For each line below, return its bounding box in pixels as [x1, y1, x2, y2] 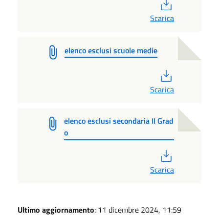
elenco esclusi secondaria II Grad [64, 114, 174, 127]
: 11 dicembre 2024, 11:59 [94, 203, 181, 216]
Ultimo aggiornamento [18, 203, 94, 216]
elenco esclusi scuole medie [65, 44, 157, 56]
